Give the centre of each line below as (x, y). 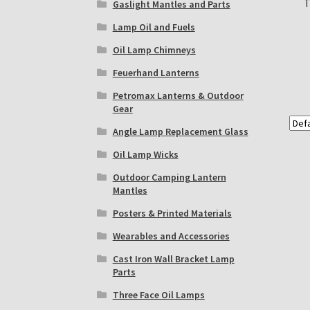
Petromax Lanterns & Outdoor (178, 96)
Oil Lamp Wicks (145, 155)
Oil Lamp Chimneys (154, 50)
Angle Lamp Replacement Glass (180, 132)
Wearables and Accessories (171, 236)
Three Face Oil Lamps (158, 295)
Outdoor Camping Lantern (169, 177)
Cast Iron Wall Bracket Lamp (173, 259)
